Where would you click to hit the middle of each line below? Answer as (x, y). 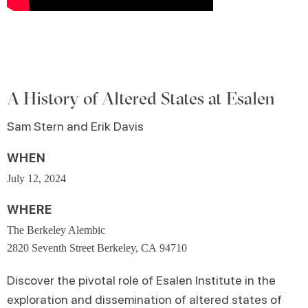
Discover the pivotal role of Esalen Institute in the (141, 280)
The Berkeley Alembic (56, 230)
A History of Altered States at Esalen (141, 98)
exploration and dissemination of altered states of (144, 299)
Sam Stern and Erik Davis (75, 126)
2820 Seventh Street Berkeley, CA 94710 (97, 248)
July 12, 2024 (36, 178)
